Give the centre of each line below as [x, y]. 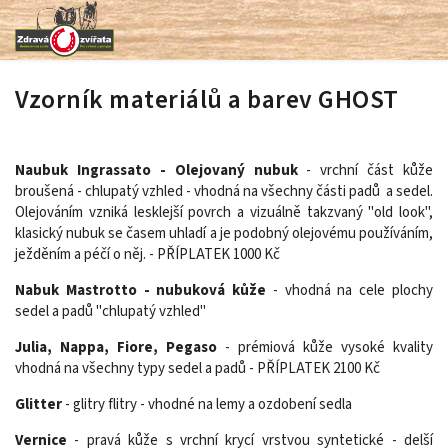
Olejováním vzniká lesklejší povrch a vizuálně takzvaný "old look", [224, 212]
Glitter [38, 404]
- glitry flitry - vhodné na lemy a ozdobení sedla [207, 404]
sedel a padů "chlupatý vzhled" [110, 311]
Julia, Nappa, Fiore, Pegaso [116, 347]
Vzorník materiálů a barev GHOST [207, 100]
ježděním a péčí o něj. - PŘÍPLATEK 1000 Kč [147, 254]
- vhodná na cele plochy [350, 290]
